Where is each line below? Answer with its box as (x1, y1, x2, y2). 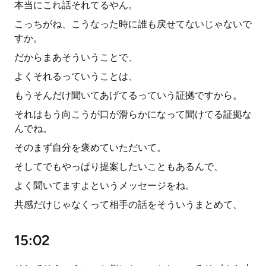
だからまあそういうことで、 (14, 52, 138, 63)
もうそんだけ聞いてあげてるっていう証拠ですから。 (14, 90, 242, 101)
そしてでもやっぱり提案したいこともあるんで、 (14, 161, 223, 172)
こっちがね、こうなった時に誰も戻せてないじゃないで (14, 18, 252, 30)
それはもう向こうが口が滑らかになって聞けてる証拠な (14, 109, 252, 120)
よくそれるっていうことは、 (14, 71, 138, 82)
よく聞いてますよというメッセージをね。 (14, 180, 195, 191)
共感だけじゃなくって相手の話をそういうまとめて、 (14, 199, 242, 210)
